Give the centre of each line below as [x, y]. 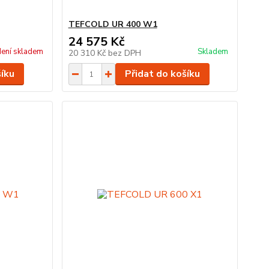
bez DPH [124, 53]
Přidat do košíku [162, 74]
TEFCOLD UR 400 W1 [113, 24]
